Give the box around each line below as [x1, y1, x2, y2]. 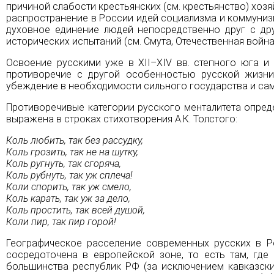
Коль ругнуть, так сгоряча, [6, 157, 121, 169]
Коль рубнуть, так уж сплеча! [6, 169, 133, 181]
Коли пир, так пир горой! [6, 215, 116, 228]
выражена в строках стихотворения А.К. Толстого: [6, 113, 237, 125]
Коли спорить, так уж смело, [6, 180, 131, 193]
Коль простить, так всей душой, [6, 204, 145, 216]
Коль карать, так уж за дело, [6, 192, 130, 204]
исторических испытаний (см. [6, 35, 144, 47]
